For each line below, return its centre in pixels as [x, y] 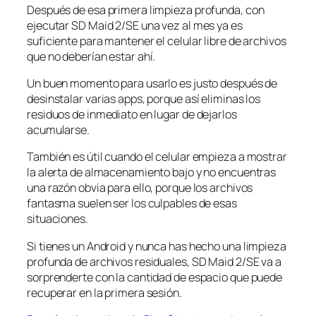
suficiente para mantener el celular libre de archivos [157, 41]
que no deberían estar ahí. [91, 56]
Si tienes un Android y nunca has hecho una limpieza [157, 246]
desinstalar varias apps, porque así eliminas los [144, 99]
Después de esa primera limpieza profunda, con [146, 10]
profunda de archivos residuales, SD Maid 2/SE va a [154, 261]
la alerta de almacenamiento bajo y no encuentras [152, 172]
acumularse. [58, 130]
